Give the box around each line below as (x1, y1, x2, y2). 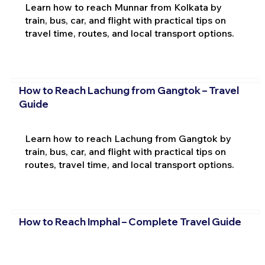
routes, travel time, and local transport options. (24, 158, 234, 170)
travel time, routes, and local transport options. (24, 27, 234, 39)
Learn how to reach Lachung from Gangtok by (24, 132, 231, 144)
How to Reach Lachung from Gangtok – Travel (18, 83, 239, 96)
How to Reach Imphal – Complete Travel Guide (18, 215, 241, 228)
